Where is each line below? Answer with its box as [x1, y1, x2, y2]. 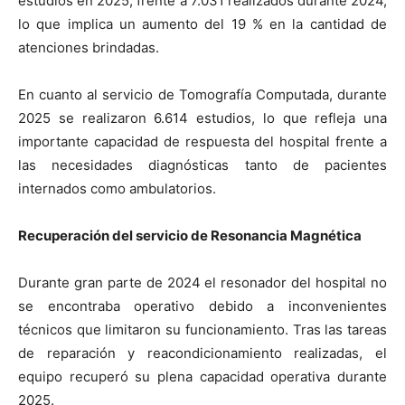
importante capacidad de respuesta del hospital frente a [18, 133, 387, 151]
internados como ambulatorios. [18, 180, 216, 198]
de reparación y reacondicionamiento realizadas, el [18, 344, 387, 363]
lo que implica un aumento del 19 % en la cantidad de [18, 15, 387, 33]
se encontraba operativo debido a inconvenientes [18, 297, 387, 316]
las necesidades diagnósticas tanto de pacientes [18, 156, 387, 174]
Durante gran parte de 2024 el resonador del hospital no [18, 274, 387, 292]
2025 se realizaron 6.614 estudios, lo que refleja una [18, 109, 387, 127]
